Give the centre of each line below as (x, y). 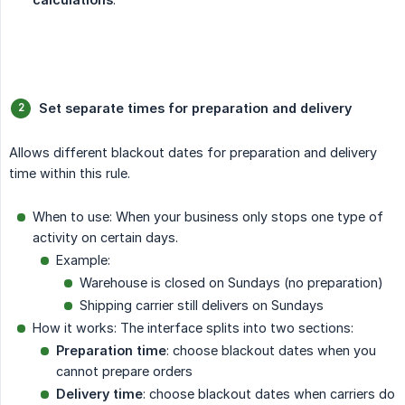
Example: (83, 259)
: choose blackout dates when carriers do (269, 393)
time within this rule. (70, 173)
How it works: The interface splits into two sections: (193, 327)
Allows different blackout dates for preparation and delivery (193, 152)
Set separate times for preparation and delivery (195, 108)
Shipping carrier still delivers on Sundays (202, 305)
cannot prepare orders (124, 371)
